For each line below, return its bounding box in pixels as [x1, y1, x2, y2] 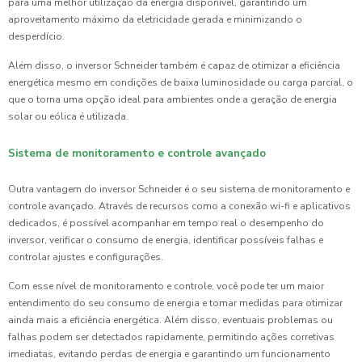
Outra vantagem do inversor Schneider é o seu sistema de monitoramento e [8, 182, 350, 196]
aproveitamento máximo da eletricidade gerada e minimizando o [8, 12, 302, 26]
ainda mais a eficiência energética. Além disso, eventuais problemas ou [8, 313, 333, 326]
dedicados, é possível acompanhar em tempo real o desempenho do [8, 216, 324, 229]
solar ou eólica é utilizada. [8, 109, 128, 123]
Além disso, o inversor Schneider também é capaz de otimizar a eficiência [8, 58, 340, 72]
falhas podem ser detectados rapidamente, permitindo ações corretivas [8, 330, 335, 343]
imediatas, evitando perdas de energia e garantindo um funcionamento [8, 347, 330, 360]
